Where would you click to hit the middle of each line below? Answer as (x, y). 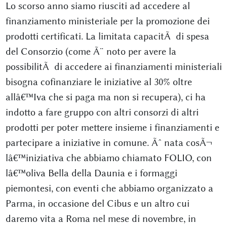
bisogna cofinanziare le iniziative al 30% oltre (99, 82)
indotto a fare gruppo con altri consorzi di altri (102, 112)
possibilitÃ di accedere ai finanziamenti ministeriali (113, 67)
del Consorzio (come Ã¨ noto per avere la (91, 51)
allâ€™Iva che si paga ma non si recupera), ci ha (105, 97)
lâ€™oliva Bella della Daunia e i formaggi (91, 173)
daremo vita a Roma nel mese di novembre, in (101, 219)
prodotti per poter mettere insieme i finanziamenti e (112, 127)
